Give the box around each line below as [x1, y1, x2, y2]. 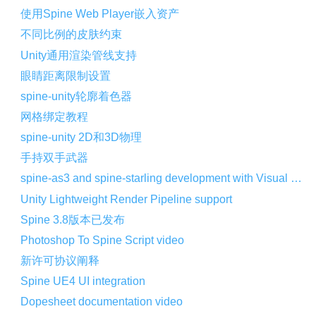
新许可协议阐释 [20, 254, 100, 267]
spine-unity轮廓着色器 [20, 90, 133, 102]
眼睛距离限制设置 [20, 69, 111, 82]
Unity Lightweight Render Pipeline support [20, 193, 233, 205]
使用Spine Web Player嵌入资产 [20, 8, 180, 20]
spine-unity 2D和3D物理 [20, 131, 142, 144]
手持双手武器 [20, 152, 89, 164]
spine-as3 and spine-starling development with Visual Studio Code [291, 171, 303, 184]
